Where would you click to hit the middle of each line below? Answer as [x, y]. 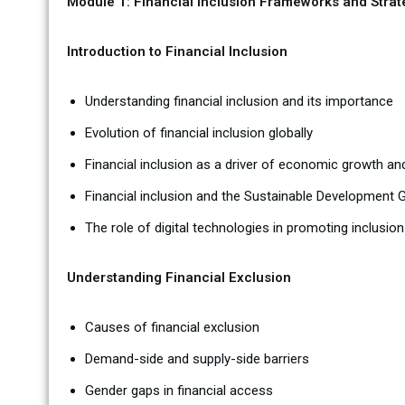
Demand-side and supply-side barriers [197, 359]
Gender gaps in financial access [179, 391]
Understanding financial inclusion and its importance [239, 101]
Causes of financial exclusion [172, 327]
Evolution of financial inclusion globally [198, 133]
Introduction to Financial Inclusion [177, 52]
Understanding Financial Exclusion [179, 278]
